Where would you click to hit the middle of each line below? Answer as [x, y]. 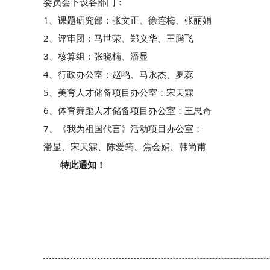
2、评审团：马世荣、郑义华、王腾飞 [118, 38]
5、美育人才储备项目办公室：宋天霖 [118, 92]
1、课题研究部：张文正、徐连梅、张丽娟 [127, 20]
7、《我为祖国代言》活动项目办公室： [123, 128]
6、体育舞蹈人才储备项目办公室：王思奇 [127, 110]
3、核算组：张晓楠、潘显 [96, 56]
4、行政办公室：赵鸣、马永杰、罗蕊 [118, 74]
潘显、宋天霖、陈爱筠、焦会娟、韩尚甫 [125, 146]
